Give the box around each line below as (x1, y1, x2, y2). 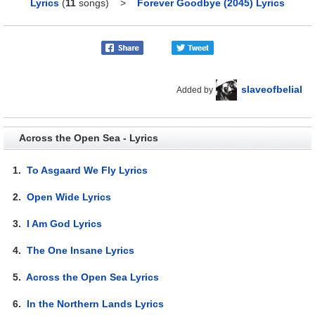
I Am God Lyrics (27, 217, 103, 229)
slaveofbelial (240, 83, 302, 95)
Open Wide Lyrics (27, 191, 112, 202)
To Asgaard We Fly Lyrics (27, 164, 148, 176)
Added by (176, 84, 213, 95)
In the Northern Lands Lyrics (27, 297, 165, 309)
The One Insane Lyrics (27, 244, 135, 256)
